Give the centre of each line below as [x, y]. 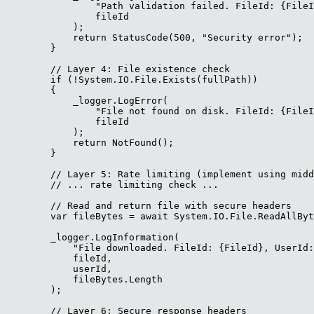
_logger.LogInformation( [93, 238]
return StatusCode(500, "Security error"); [154, 38]
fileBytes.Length [84, 280]
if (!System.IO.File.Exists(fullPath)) [132, 80]
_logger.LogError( [87, 101]
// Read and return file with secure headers [149, 206]
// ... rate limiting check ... [112, 185]
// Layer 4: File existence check [118, 69]
